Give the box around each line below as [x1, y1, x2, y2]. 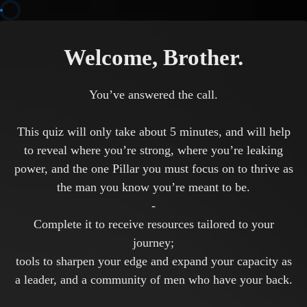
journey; [133, 236, 174, 249]
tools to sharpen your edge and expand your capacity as [15, 254, 292, 268]
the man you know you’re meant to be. [57, 180, 250, 194]
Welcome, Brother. [64, 45, 243, 70]
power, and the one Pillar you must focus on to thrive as [14, 162, 293, 175]
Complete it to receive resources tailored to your [33, 217, 274, 231]
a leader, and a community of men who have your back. [14, 273, 293, 286]
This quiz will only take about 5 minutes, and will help [16, 125, 291, 138]
